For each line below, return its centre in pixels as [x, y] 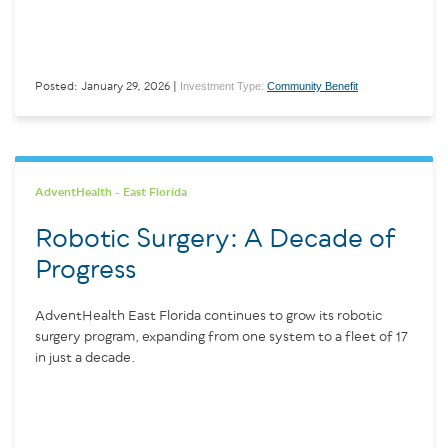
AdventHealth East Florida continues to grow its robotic [208, 315]
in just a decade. [85, 357]
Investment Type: [223, 85]
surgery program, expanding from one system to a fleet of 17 [221, 336]
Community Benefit [312, 85]
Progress [85, 270]
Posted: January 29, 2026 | [106, 86]
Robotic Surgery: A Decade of [215, 239]
